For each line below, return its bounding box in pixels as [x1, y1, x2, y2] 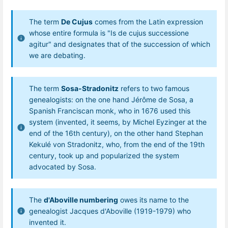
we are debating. [29, 50, 85, 60]
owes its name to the [118, 195, 189, 205]
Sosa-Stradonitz [61, 83, 119, 93]
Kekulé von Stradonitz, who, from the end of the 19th [29, 139, 205, 149]
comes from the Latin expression [93, 17, 203, 26]
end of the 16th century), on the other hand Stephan [29, 128, 203, 137]
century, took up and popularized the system [29, 151, 179, 160]
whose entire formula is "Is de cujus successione [29, 28, 189, 37]
